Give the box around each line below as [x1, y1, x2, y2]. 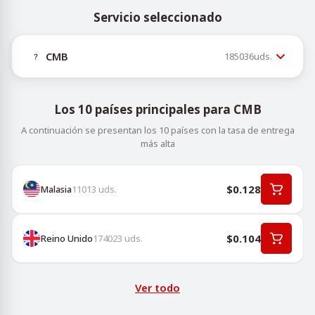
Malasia [40, 182, 72, 195]
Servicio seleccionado [93, 9, 222, 25]
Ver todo [135, 281, 180, 295]
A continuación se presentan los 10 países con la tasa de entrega [20, 124, 295, 136]
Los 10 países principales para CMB [53, 101, 262, 117]
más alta [140, 137, 175, 150]
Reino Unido [40, 231, 93, 245]
